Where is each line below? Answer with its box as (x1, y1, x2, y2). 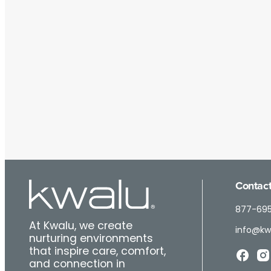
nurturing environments (29, 233, 154, 244)
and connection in (29, 259, 126, 270)
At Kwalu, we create (29, 221, 133, 232)
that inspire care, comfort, (29, 246, 166, 257)
